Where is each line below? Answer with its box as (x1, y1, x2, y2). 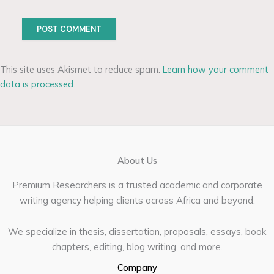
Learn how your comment (163, 64, 268, 76)
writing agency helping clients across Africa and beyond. (19, 194, 255, 207)
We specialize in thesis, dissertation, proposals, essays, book (8, 226, 266, 238)
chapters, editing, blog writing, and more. (51, 241, 223, 253)
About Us (117, 155, 157, 167)
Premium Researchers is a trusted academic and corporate (12, 179, 262, 191)
